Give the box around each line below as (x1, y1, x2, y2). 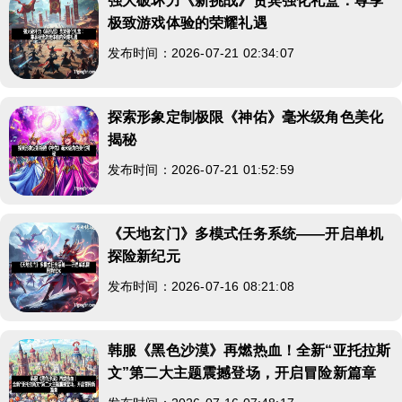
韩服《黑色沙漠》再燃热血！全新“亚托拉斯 (108, 342, 391, 358)
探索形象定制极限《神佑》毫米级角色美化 (108, 109, 384, 125)
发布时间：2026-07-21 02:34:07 (108, 45, 294, 60)
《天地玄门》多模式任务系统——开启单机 (108, 225, 384, 241)
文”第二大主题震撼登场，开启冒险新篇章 (108, 364, 377, 380)
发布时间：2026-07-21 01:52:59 (108, 162, 294, 177)
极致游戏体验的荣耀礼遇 (108, 14, 267, 31)
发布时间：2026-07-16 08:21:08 (108, 278, 294, 293)
